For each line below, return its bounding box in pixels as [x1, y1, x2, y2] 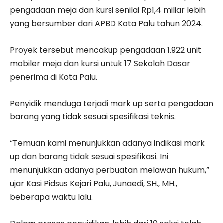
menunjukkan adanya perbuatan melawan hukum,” [10, 164, 209, 176]
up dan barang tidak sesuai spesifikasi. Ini [10, 150, 168, 162]
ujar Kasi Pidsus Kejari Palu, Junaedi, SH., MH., [10, 177, 177, 189]
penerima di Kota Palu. [10, 71, 97, 83]
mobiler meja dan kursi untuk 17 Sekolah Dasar [10, 57, 190, 69]
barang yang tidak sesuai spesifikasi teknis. [10, 111, 176, 122]
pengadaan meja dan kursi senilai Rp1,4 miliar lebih [10, 4, 206, 16]
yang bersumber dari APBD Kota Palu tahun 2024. [10, 17, 203, 29]
